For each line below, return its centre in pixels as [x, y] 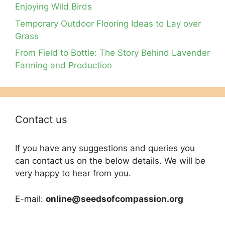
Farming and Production [64, 66]
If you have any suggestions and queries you [105, 148]
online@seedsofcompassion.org [115, 199]
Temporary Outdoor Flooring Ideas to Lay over [108, 23]
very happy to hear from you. [73, 174]
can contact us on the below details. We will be [110, 161]
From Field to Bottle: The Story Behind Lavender [113, 53]
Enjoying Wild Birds [53, 7]
